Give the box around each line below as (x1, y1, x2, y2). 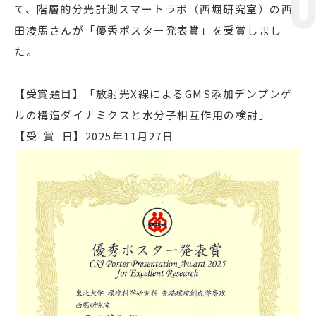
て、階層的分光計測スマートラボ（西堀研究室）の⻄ (14, 1, 293, 16)
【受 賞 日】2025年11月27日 (14, 128, 174, 143)
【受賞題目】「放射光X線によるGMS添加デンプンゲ (14, 86, 293, 101)
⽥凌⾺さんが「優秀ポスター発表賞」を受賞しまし (14, 23, 282, 37)
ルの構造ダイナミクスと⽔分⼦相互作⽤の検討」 (14, 107, 270, 122)
